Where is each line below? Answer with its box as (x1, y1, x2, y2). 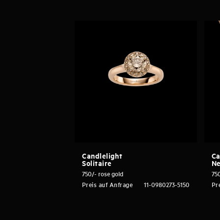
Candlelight (82, 150, 123, 161)
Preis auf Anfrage (82, 180, 133, 190)
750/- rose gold (82, 169, 123, 179)
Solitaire (82, 157, 112, 168)
